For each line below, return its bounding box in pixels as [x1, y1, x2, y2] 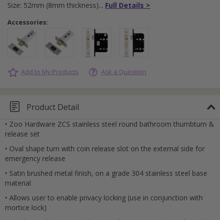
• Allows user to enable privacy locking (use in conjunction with [5, 193, 203, 203]
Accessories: [7, 17, 48, 27]
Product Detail [27, 101, 79, 112]
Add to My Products [21, 67, 79, 76]
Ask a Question [101, 67, 146, 76]
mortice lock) [5, 203, 47, 213]
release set [5, 129, 40, 139]
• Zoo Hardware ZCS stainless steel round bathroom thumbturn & [5, 119, 214, 129]
